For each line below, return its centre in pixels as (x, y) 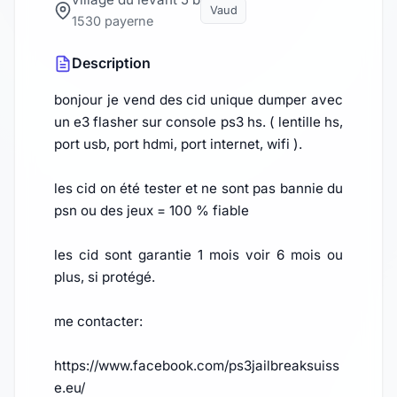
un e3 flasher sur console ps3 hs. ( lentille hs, (198, 122)
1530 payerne (113, 21)
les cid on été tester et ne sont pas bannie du (198, 189)
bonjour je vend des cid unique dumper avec (198, 100)
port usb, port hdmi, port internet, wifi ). (178, 144)
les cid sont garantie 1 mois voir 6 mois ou (198, 255)
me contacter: (98, 322)
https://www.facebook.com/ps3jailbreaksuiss (197, 366)
